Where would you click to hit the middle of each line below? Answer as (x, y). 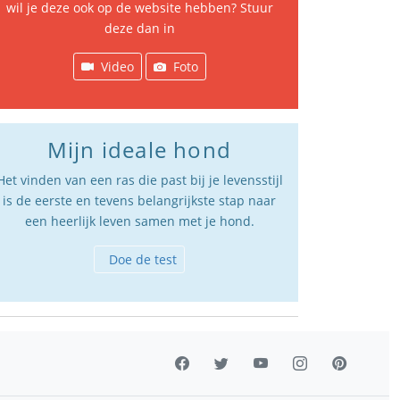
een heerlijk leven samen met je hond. (139, 221)
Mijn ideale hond (139, 150)
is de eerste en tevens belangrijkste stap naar (139, 201)
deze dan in (139, 29)
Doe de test (143, 260)
